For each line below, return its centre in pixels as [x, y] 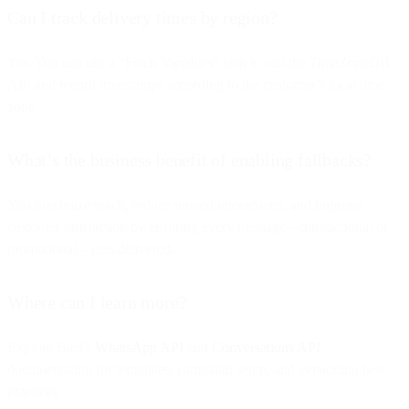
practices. [34, 391]
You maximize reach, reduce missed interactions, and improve [185, 204]
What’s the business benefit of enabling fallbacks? [189, 159]
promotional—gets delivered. [91, 248]
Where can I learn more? [97, 302]
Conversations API [266, 347]
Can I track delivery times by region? [142, 17]
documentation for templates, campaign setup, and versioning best [196, 369]
